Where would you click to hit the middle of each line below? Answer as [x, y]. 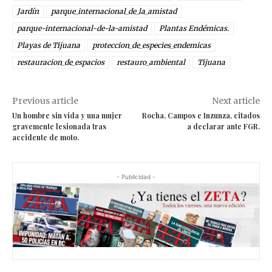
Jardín [28, 12]
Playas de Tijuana [49, 46]
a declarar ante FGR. [223, 127]
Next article [236, 101]
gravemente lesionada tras [59, 127]
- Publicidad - [136, 177]
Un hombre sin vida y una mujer [67, 116]
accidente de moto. [46, 138]
